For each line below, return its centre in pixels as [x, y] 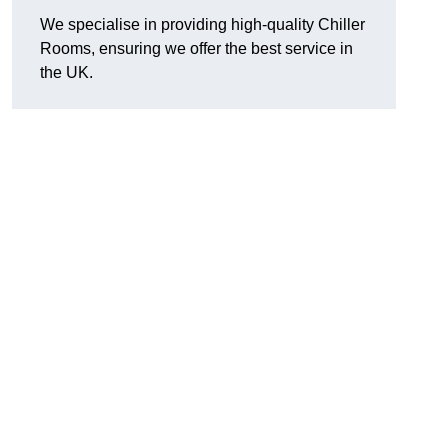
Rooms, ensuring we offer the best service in [196, 49]
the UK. [66, 73]
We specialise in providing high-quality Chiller [202, 25]
